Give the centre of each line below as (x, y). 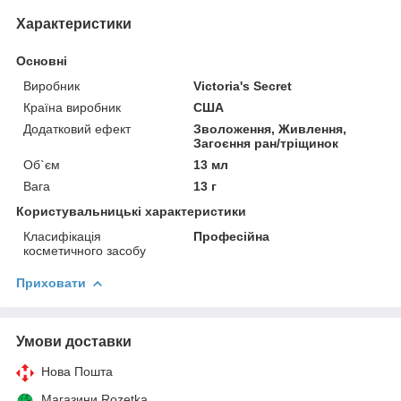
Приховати (51, 282)
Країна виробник (72, 107)
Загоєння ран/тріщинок (266, 143)
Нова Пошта (77, 371)
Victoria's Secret (243, 85)
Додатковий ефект (77, 128)
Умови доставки (74, 341)
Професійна (232, 236)
